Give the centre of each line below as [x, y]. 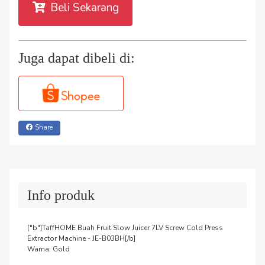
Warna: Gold [49, 249]
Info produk [61, 195]
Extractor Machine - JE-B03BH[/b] [81, 238]
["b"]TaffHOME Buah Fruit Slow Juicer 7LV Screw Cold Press [125, 227]
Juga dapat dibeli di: [77, 58]
